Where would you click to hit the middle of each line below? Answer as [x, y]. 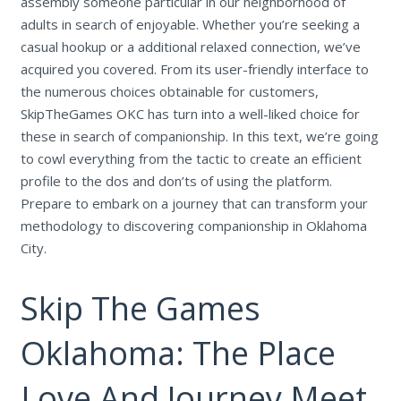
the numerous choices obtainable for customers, [169, 92]
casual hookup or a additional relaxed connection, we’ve [190, 47]
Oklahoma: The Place [178, 354]
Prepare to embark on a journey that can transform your [194, 204]
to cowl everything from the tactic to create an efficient [191, 159]
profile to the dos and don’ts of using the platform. [176, 181]
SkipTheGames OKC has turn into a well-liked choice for [190, 114]
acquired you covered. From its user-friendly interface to [194, 69]
